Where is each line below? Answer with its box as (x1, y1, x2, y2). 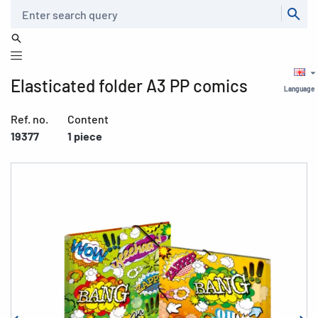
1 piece (67, 129, 102, 143)
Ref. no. (11, 112, 48, 126)
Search (10, 3, 37, 13)
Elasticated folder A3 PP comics (11, 75, 248, 96)
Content (67, 112, 109, 126)
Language (284, 84, 314, 93)
